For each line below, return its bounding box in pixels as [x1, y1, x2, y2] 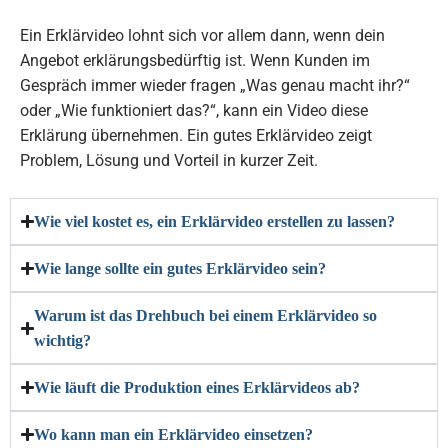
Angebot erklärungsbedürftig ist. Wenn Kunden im [20, 51, 370, 70]
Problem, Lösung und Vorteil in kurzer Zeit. [20, 151, 318, 170]
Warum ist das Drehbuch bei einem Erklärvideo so [34, 307, 378, 324]
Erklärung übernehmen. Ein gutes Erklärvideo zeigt [20, 126, 372, 145]
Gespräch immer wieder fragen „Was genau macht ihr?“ [20, 76, 410, 95]
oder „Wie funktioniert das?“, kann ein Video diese [20, 101, 368, 120]
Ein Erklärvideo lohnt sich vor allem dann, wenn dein [20, 26, 385, 45]
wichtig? [34, 332, 92, 349]
